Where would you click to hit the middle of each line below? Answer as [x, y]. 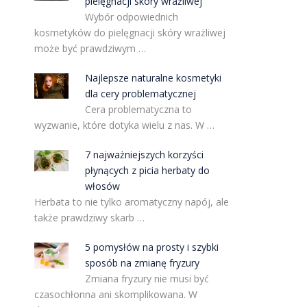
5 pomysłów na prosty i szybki [152, 247]
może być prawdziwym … [90, 48]
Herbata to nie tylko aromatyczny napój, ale [131, 202]
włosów [103, 186]
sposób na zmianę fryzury [143, 263]
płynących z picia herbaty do [148, 170]
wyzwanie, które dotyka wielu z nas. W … [124, 125]
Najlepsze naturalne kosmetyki [153, 78]
